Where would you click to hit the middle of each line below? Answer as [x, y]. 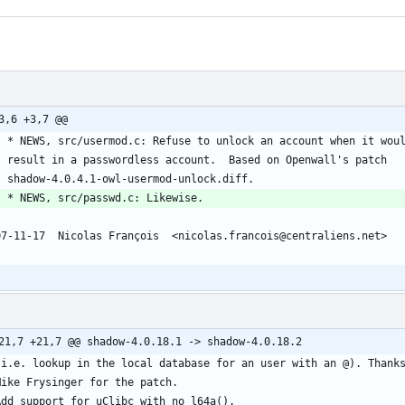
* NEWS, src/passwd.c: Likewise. [105, 198]
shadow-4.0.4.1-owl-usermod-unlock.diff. [131, 179]
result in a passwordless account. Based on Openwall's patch [197, 160]
